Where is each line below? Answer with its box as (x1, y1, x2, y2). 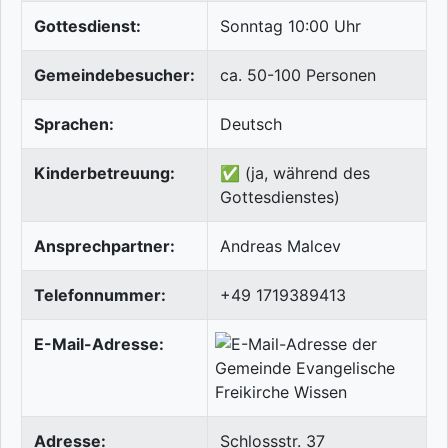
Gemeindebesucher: (34, 65, 195, 86)
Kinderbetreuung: (34, 163, 175, 184)
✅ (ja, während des (220, 163, 370, 184)
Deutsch (220, 114, 282, 135)
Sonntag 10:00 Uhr (220, 16, 361, 37)
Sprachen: (34, 114, 114, 135)
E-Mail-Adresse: (34, 334, 164, 355)
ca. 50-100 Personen (220, 65, 376, 86)
